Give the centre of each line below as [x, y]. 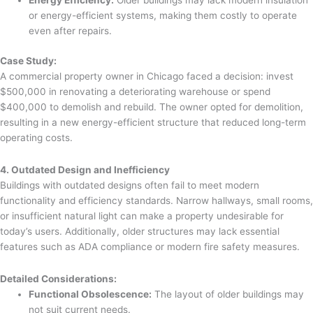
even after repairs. [71, 31]
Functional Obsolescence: [90, 294]
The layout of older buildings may [228, 294]
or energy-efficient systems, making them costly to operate [163, 16]
